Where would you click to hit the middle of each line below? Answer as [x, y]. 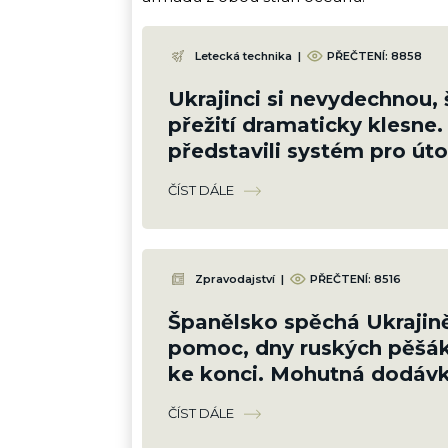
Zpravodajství [235, 278]
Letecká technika [243, 55]
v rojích [206, 177]
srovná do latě [244, 400]
